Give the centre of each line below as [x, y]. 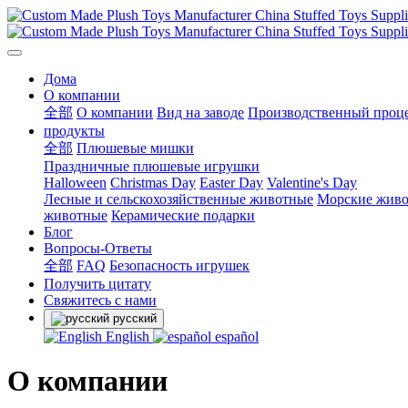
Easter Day [231, 183]
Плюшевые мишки [135, 148]
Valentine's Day [312, 183]
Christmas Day [153, 183]
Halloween [75, 183]
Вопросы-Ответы [98, 248]
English [127, 337]
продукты [74, 131]
